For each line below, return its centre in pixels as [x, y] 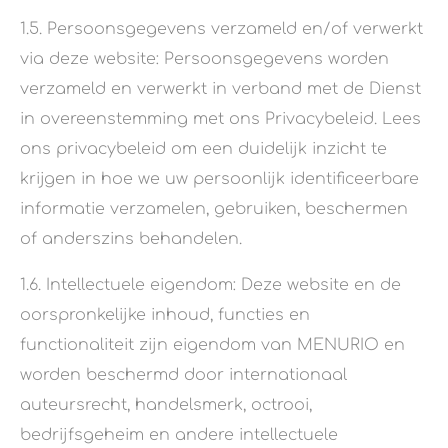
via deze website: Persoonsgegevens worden [204, 59]
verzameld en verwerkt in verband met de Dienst [220, 89]
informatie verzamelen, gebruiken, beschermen [214, 209]
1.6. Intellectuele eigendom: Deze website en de [210, 285]
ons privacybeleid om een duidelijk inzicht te [203, 149]
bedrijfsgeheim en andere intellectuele [179, 435]
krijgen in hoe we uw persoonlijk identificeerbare [219, 179]
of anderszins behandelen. [131, 239]
